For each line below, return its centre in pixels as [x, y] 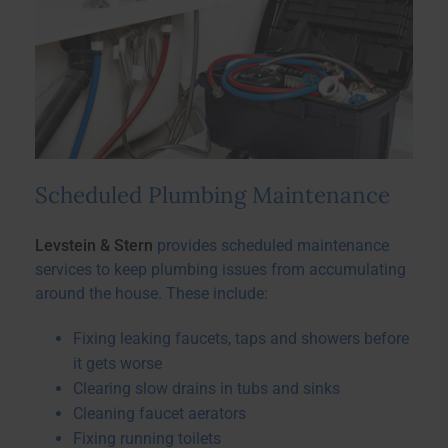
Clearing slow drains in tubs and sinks [206, 389]
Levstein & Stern [94, 246]
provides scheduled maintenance [271, 246]
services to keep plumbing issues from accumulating [220, 270]
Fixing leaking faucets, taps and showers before [240, 339]
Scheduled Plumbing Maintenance [212, 195]
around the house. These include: [151, 294]
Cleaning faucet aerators [159, 414]
